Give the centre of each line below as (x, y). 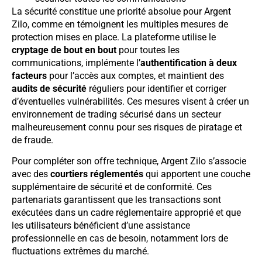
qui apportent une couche (197, 174)
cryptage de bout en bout (64, 50)
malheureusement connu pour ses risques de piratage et (127, 127)
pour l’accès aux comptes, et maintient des (135, 75)
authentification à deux (189, 63)
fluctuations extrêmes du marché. (80, 251)
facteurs (29, 75)
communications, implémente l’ (76, 63)
